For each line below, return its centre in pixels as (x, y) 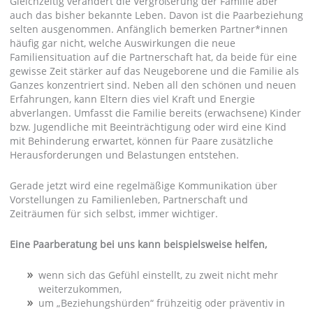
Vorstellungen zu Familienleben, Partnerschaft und (129, 199)
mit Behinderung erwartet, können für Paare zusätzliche (141, 140)
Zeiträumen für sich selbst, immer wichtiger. (114, 213)
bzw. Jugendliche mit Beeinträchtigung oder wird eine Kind (148, 126)
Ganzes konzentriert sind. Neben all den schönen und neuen (153, 85)
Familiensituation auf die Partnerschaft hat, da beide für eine (153, 57)
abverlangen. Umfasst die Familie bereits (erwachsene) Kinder (155, 112)
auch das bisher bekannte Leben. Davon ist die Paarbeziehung (156, 15)
